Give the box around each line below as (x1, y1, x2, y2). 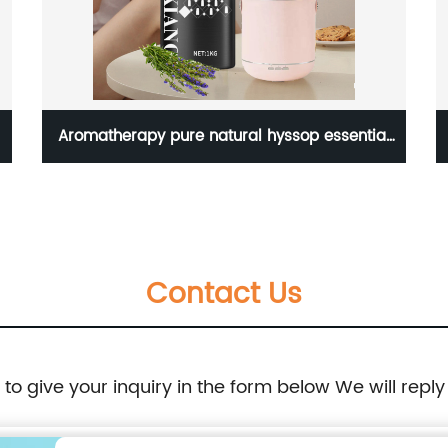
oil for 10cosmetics (154, 176, 293, 202)
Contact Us (146, 271, 302, 318)
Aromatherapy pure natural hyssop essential (57, 123, 390, 149)
